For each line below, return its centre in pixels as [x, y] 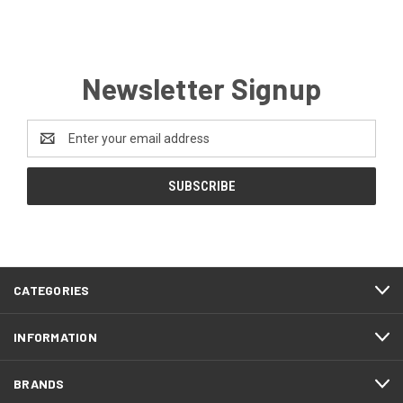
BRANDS [39, 384]
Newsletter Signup [201, 89]
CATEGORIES [52, 291]
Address [51, 148]
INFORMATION [55, 337]
